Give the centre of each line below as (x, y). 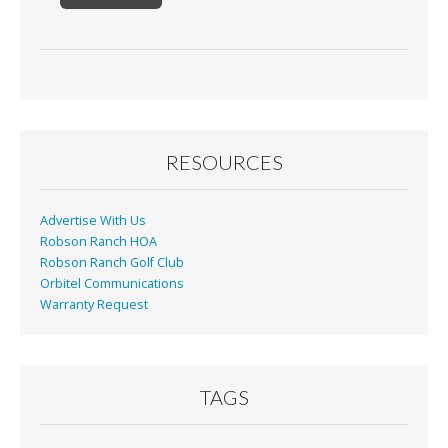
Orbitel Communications (112, 283)
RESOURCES (224, 161)
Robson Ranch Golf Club (112, 262)
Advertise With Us (93, 220)
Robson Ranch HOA (98, 241)
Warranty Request (94, 304)
